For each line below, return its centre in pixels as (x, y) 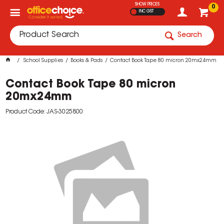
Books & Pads (87, 61)
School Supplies (43, 61)
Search (190, 35)
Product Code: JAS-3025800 (44, 112)
